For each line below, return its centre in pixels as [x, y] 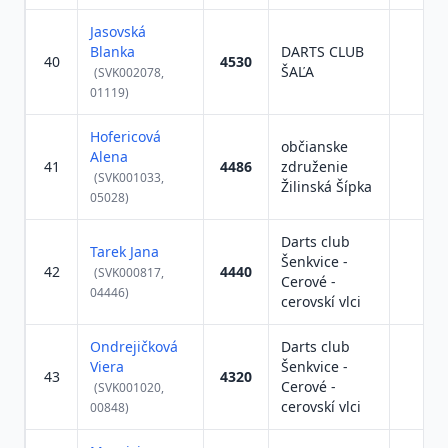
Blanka [112, 51]
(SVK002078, [129, 72]
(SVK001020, [129, 387]
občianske [314, 146]
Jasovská [118, 31]
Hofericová [125, 136]
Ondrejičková [134, 346]
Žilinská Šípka [326, 186]
